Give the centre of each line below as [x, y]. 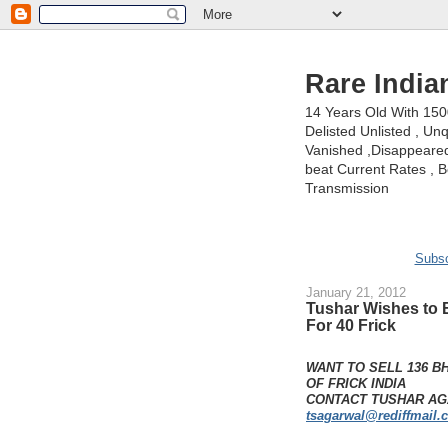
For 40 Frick [351, 325]
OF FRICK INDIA [356, 383]
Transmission [347, 188]
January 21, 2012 [356, 293]
